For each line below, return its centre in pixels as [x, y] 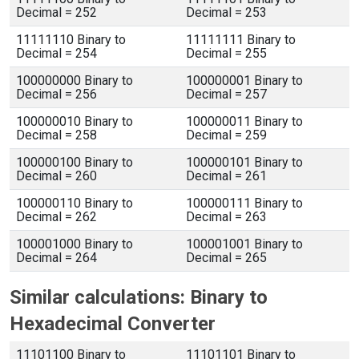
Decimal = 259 [226, 135]
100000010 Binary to [75, 121]
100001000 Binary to [75, 244]
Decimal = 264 [56, 258]
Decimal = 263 [226, 217]
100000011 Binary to [244, 121]
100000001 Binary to [244, 81]
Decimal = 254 [56, 53]
